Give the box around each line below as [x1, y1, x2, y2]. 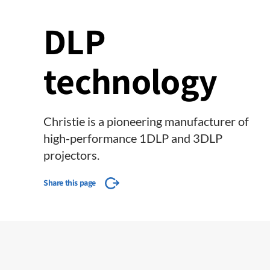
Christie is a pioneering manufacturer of [43, 114, 249, 128]
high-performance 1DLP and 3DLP [43, 131, 222, 145]
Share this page [43, 177, 96, 188]
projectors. [43, 148, 99, 162]
